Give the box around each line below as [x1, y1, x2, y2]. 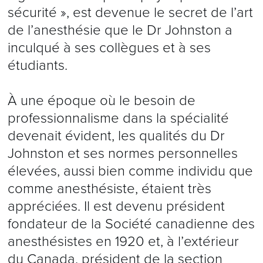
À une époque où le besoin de [7, 92, 195, 109]
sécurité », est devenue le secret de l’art [7, 4, 253, 21]
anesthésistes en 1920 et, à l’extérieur [7, 233, 239, 250]
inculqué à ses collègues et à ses [7, 39, 211, 56]
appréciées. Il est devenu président [7, 198, 225, 215]
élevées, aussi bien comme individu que [7, 163, 253, 180]
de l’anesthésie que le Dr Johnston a [7, 22, 232, 39]
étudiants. [7, 57, 68, 74]
